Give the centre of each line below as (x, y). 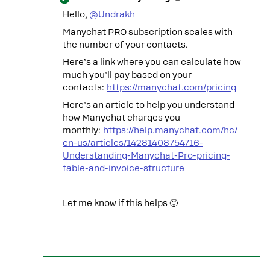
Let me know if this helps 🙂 (120, 203)
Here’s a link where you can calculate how (152, 62)
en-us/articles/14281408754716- (133, 143)
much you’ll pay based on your (127, 75)
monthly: (83, 130)
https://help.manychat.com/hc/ (170, 130)
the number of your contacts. (127, 45)
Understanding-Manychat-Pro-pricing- (146, 155)
